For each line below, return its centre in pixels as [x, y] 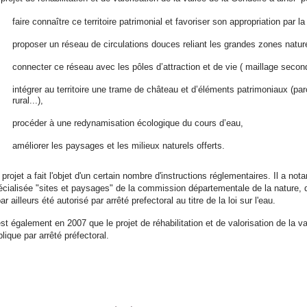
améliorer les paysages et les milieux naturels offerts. [119, 146]
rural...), [29, 100]
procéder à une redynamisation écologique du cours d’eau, [128, 123]
